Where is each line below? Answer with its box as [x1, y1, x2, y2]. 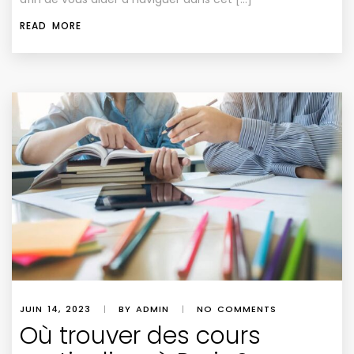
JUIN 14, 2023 [20, 303, 91, 316]
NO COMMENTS [197, 303, 277, 316]
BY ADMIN [119, 303, 169, 316]
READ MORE [20, 18, 81, 32]
